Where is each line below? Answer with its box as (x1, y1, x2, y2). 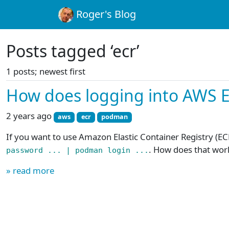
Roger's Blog (74, 7, 136, 21)
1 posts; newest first (6, 65, 85, 77)
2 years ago (6, 110, 52, 122)
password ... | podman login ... (6, 145, 149, 154)
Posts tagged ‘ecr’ (6, 40, 140, 62)
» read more (6, 164, 54, 176)
